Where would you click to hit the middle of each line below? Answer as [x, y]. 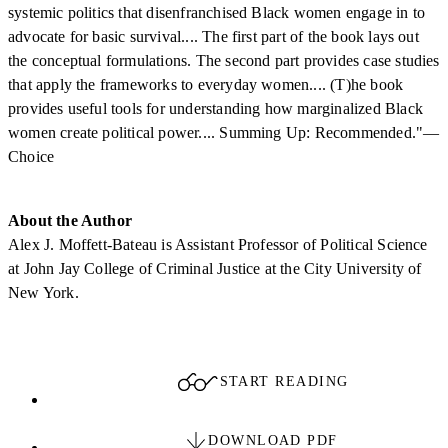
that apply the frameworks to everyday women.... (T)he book [206, 84]
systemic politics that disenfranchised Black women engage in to [217, 12]
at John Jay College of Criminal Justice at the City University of [215, 268]
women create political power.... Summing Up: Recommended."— [224, 132]
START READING [284, 381]
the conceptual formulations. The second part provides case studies [224, 60]
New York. [43, 292]
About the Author [70, 220]
